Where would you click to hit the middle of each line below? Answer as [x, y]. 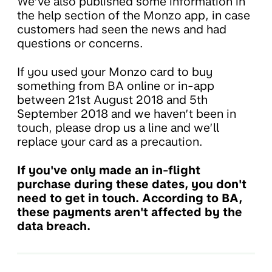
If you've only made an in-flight [109, 170]
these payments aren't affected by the [130, 212]
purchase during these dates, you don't [132, 184]
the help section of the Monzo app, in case [134, 15]
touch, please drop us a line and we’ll [118, 127]
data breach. [54, 226]
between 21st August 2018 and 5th [112, 100]
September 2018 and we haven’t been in [127, 114]
